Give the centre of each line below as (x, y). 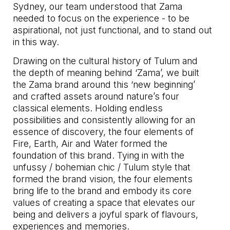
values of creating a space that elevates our (104, 203)
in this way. (37, 42)
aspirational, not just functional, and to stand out (113, 30)
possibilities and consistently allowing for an (104, 120)
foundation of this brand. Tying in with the (99, 156)
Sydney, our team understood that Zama (98, 7)
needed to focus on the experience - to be (101, 18)
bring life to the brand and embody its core (102, 191)
